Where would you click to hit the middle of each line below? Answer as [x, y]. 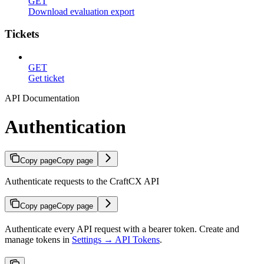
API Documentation [42, 98]
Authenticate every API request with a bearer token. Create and [122, 229]
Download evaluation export [81, 11]
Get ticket [46, 78]
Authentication [65, 127]
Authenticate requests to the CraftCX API [82, 181]
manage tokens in [38, 239]
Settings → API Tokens [116, 239]
